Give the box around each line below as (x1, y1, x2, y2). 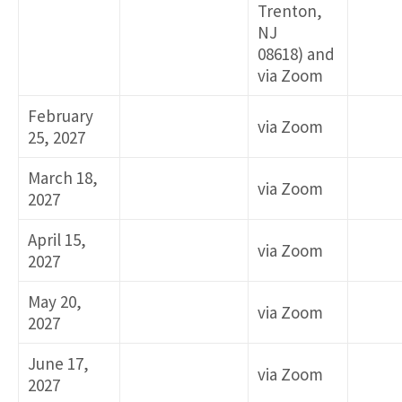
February (28, 105, 93, 127)
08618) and (258, 43, 335, 66)
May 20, (28, 291, 82, 313)
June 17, (28, 353, 89, 375)
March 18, (28, 167, 98, 189)
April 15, (28, 229, 86, 251)
